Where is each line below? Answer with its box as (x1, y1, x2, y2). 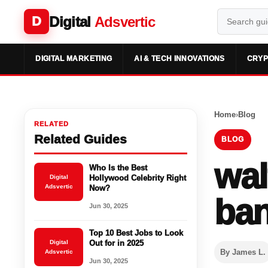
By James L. (220, 247, 266, 257)
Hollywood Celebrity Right (89, 173, 187, 182)
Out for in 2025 (89, 238, 144, 248)
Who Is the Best (89, 163, 148, 172)
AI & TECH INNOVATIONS (134, 54, 225, 63)
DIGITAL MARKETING (35, 54, 112, 63)
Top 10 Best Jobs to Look (89, 228, 184, 237)
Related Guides (34, 132, 127, 146)
